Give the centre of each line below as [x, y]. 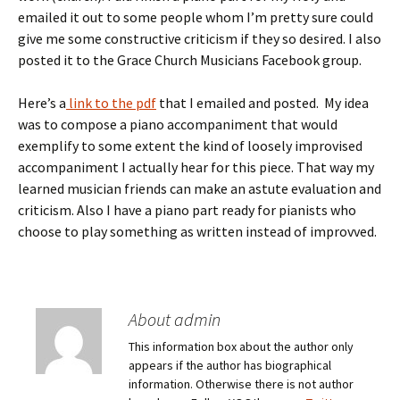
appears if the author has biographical [230, 366]
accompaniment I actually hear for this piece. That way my [196, 167]
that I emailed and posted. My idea [262, 103]
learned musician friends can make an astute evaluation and [200, 189]
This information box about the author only [241, 347]
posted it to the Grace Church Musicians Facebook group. [190, 60]
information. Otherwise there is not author [241, 384]
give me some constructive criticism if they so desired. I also [200, 39]
